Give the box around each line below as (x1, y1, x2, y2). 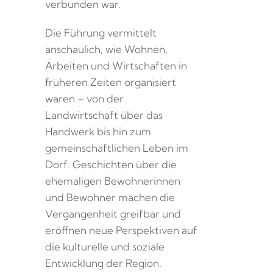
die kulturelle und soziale (45, 239, 165, 253)
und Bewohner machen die (45, 190, 175, 204)
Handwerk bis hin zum (45, 124, 151, 138)
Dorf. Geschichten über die (45, 157, 177, 171)
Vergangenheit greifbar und (45, 207, 181, 220)
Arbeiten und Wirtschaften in (45, 58, 187, 72)
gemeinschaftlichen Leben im (45, 141, 188, 154)
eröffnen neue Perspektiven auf (45, 223, 197, 236)
